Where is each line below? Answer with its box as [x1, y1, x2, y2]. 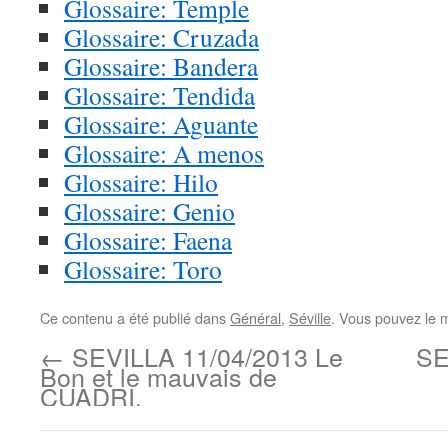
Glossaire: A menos [64, 136, 264, 170]
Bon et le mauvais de [40, 358, 277, 394]
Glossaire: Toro [64, 252, 222, 286]
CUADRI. [40, 378, 142, 414]
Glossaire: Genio [64, 194, 235, 228]
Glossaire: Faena [64, 223, 232, 257]
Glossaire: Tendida [64, 78, 255, 112]
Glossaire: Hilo [64, 165, 218, 199]
